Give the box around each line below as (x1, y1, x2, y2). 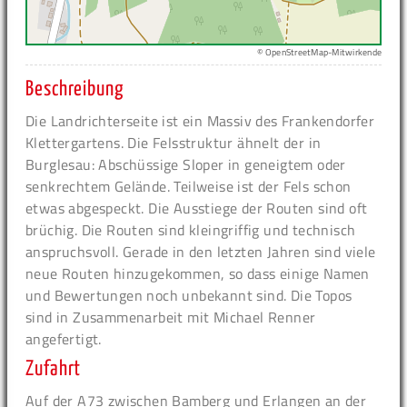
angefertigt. (25, 328, 102, 351)
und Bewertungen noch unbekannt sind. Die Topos (25, 284, 352, 307)
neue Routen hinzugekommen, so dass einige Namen (25, 263, 370, 285)
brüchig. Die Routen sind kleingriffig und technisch (25, 219, 356, 242)
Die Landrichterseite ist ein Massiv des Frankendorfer (25, 110, 375, 133)
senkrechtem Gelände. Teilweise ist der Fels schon (25, 175, 352, 198)
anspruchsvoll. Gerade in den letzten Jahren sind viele (25, 241, 376, 263)
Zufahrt (25, 359, 82, 381)
